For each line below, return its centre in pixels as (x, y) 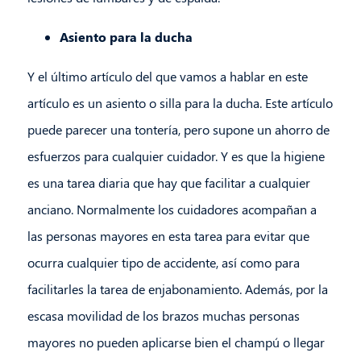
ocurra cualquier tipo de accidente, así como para (163, 263)
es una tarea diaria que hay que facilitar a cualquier (168, 183)
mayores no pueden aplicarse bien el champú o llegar (176, 342)
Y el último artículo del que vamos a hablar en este (167, 77)
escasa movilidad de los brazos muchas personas (163, 316)
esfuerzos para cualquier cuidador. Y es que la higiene (176, 156)
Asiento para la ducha (126, 37)
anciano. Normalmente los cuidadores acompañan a (172, 210)
